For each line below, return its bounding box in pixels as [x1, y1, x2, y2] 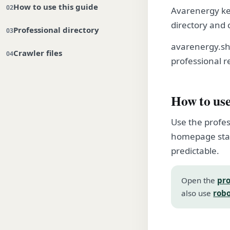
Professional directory [13, 25, 99, 35]
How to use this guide [13, 2, 98, 12]
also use [181, 187, 214, 198]
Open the [181, 175, 218, 185]
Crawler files [13, 48, 62, 58]
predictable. [171, 144, 220, 157]
